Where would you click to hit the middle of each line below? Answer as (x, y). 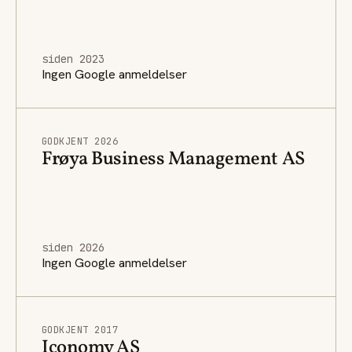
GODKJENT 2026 (80, 141)
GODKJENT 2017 (80, 330)
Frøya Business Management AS (173, 159)
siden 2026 (73, 247)
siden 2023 (73, 59)
